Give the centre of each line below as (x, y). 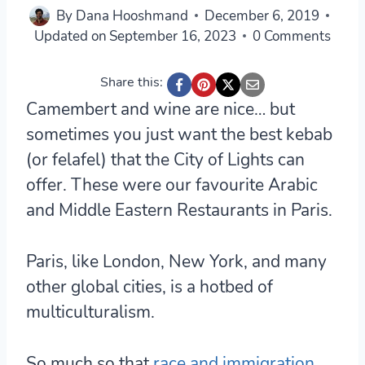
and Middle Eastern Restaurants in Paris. (179, 210)
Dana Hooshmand (132, 15)
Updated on (70, 36)
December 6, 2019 (262, 15)
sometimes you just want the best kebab (179, 134)
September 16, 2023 (173, 36)
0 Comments (292, 36)
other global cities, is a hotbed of (150, 286)
